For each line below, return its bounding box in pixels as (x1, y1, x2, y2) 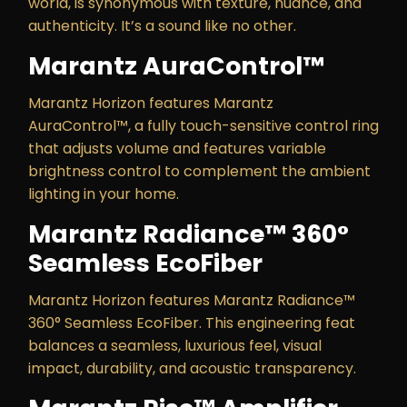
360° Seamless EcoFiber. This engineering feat (28, 313, 355, 333)
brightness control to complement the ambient (28, 161, 371, 182)
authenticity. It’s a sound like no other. (28, 15, 296, 36)
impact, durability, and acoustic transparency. (28, 358, 360, 379)
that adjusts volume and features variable (28, 138, 326, 159)
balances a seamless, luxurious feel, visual (28, 335, 322, 356)
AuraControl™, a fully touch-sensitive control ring (28, 115, 379, 136)
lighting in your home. (28, 184, 179, 204)
